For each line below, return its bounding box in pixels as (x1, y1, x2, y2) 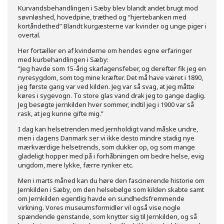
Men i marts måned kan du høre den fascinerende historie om (18, 176, 204, 185)
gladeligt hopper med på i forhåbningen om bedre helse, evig (18, 151, 204, 160)
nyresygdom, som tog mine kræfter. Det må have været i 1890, (18, 73, 203, 82)
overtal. (18, 30, 40, 39)
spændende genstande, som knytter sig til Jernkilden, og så (18, 212, 197, 221)
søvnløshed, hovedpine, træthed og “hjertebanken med (18, 12, 186, 21)
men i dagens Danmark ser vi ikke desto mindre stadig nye (18, 133, 194, 142)
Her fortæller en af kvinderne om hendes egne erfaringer (18, 46, 192, 55)
